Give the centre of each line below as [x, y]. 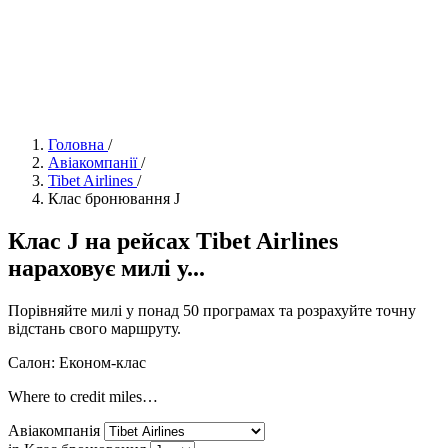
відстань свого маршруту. [94, 328]
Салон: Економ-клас [77, 362]
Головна [76, 144]
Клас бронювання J [114, 198]
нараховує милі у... [106, 267]
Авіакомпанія [54, 430]
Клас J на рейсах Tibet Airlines [173, 240]
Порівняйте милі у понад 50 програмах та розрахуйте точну [212, 310]
